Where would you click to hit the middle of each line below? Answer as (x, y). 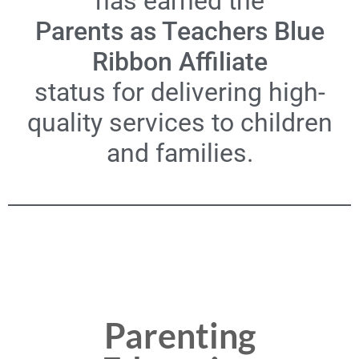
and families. (179, 153)
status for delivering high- (179, 93)
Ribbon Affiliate (179, 62)
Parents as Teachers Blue (179, 32)
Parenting (179, 336)
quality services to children (179, 123)
